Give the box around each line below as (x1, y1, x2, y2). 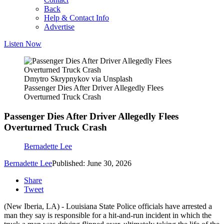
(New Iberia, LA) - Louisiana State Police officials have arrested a (4, 202, 212, 211)
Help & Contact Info (44, 13, 109, 22)
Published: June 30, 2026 (52, 159, 131, 168)
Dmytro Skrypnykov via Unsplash (24, 74, 132, 83)
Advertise (44, 22, 74, 31)
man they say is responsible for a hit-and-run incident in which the (4, 211, 211, 220)
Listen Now (4, 39, 41, 48)
